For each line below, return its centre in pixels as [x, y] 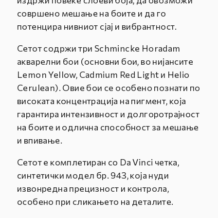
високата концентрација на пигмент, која [102, 101]
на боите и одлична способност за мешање [108, 127]
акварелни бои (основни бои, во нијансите [105, 62]
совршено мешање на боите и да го [92, 13]
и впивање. [40, 140]
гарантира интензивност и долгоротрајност [108, 114]
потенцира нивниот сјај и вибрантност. [97, 27]
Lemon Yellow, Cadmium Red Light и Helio [103, 75]
